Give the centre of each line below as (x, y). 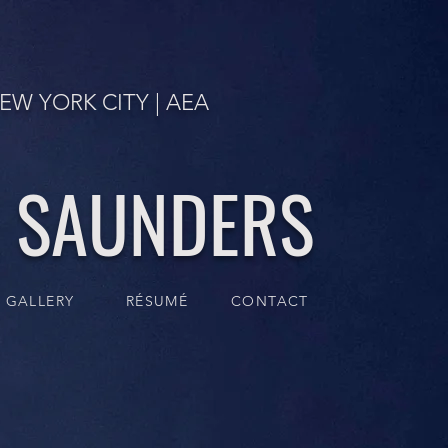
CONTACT (270, 301)
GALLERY (40, 301)
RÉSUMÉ (157, 301)
